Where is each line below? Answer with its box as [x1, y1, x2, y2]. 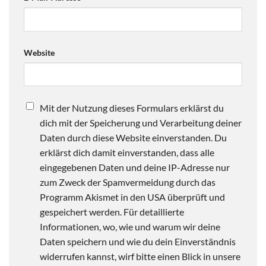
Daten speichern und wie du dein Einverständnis [40, 236, 236, 248]
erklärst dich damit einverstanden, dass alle [40, 147, 214, 159]
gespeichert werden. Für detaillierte [40, 206, 184, 218]
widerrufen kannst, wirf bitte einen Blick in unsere [40, 251, 240, 262]
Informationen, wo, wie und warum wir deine [40, 221, 220, 233]
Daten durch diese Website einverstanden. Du [40, 132, 227, 144]
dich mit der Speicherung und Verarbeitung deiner [40, 117, 242, 129]
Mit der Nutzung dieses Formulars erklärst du [40, 102, 224, 114]
